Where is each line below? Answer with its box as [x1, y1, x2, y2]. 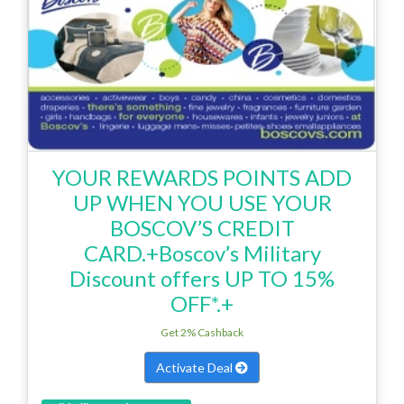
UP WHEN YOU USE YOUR [72, 188, 332, 216]
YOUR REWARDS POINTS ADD [52, 163, 352, 190]
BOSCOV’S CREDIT [109, 214, 295, 241]
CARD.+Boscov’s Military [83, 239, 321, 266]
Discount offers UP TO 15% [69, 264, 335, 291]
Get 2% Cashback [161, 325, 243, 339]
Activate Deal [156, 359, 235, 375]
